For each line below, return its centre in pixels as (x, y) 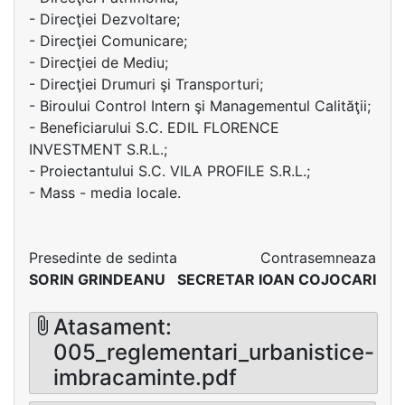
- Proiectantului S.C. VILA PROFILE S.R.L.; (170, 171)
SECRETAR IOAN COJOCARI (277, 279)
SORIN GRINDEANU (97, 279)
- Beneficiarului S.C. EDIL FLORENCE (154, 127)
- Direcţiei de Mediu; (99, 62)
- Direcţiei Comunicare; (108, 41)
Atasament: (113, 327)
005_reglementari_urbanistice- (214, 353)
